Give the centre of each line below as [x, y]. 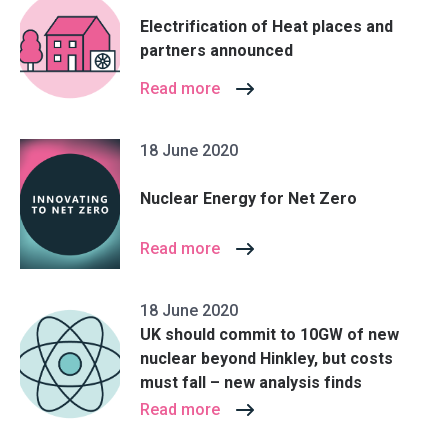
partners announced [216, 50]
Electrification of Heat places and [266, 26]
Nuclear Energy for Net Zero [248, 198]
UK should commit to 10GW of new [269, 334]
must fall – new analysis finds [251, 382]
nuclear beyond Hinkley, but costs [266, 358]
